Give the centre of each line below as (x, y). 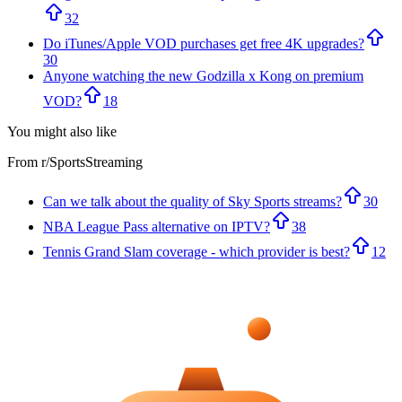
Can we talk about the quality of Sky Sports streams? (192, 202)
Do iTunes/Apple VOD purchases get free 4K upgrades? (204, 44)
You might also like (62, 132)
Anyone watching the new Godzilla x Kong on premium (203, 76)
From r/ (28, 162)
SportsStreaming (96, 162)
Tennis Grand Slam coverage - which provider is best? (197, 252)
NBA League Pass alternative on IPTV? (157, 227)
